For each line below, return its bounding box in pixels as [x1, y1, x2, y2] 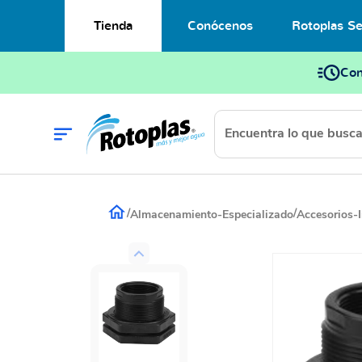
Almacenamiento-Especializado [130, 206, 293, 222]
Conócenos [187, 17, 253, 35]
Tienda [94, 17, 133, 35]
